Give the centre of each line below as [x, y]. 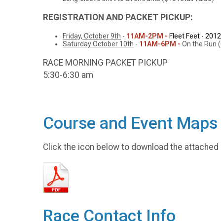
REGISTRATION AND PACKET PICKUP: [118, 17]
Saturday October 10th [98, 44]
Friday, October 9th [92, 36]
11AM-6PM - [160, 44]
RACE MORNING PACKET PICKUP [105, 62]
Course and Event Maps [130, 123]
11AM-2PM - [148, 36]
